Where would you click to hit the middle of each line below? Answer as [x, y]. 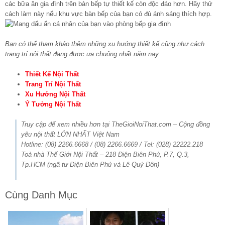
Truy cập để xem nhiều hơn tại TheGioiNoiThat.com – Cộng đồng [116, 124]
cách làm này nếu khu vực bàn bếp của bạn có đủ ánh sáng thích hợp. [108, 14]
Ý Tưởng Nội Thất [53, 104]
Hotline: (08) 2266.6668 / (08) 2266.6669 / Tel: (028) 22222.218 [112, 144]
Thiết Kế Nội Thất [52, 74]
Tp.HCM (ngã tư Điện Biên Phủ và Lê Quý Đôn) [90, 164]
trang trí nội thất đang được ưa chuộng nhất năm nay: [83, 54]
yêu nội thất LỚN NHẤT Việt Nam [70, 134]
